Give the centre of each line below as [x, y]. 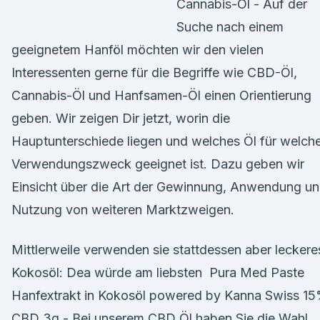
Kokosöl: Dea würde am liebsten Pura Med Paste [158, 272]
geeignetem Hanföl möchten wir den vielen [137, 50]
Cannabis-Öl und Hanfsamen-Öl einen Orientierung [161, 95]
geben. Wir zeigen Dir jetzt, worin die [121, 118]
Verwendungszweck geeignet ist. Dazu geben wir [158, 164]
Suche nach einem [230, 27]
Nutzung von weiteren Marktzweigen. [123, 210]
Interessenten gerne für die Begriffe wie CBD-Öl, [154, 72]
